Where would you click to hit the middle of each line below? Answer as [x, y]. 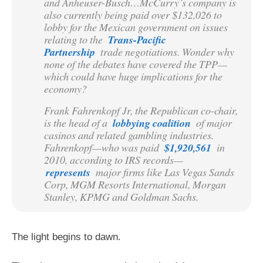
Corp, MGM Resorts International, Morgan [135, 184]
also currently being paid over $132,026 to [133, 14]
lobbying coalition [152, 123]
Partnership [70, 52]
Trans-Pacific [137, 39]
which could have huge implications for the [133, 76]
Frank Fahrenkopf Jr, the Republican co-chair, [141, 110]
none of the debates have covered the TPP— [136, 64]
